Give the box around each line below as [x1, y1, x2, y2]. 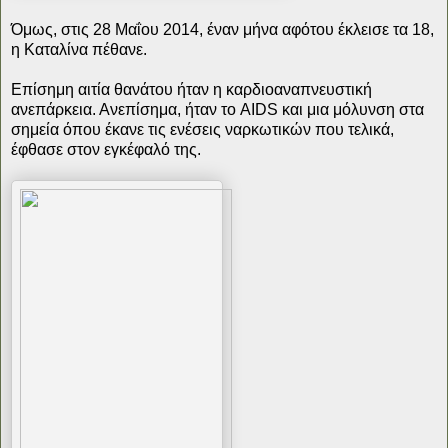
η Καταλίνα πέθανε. [11, 40, 147, 58]
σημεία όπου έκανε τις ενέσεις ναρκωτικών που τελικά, [11, 120, 394, 138]
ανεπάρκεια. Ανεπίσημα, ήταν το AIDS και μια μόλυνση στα [11, 100, 424, 118]
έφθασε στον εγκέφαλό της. [11, 140, 201, 158]
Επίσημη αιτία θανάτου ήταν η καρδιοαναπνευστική [11, 80, 372, 98]
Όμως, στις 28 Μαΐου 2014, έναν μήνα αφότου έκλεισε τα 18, [11, 20, 434, 38]
